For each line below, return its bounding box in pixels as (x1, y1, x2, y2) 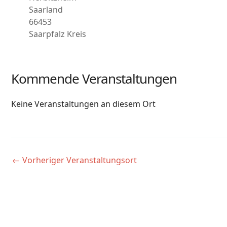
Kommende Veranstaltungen (11, 69, 177, 88)
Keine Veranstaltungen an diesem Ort (11, 98, 156, 109)
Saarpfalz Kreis (29, 28, 86, 40)
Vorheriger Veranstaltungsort (20, 155, 137, 166)
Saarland (29, 4, 63, 15)
